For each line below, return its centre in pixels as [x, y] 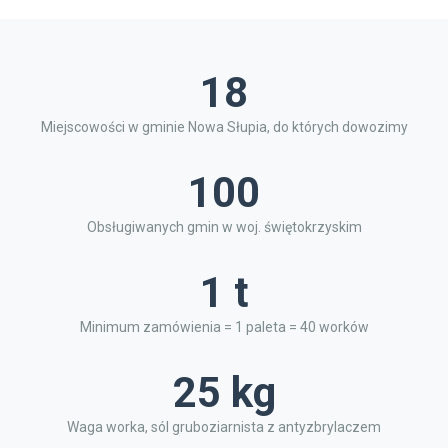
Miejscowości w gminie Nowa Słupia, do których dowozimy [224, 127]
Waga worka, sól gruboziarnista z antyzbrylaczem [224, 427]
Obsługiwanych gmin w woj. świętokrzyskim [224, 227]
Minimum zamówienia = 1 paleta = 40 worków [224, 327]
